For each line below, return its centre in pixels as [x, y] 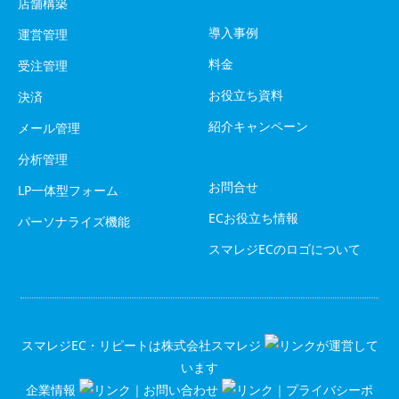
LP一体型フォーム [68, 191]
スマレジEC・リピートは [91, 346]
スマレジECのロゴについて [285, 249]
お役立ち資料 [246, 95]
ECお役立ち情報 [253, 218]
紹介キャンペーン [258, 126]
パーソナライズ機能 [74, 222]
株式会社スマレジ [211, 346]
